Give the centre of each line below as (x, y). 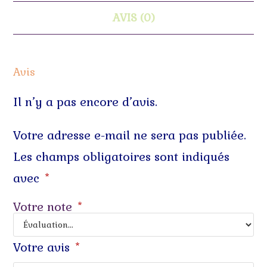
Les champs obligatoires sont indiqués (122, 157)
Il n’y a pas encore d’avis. (86, 102)
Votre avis (44, 248)
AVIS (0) (133, 18)
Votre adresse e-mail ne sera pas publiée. (130, 136)
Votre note (45, 207)
